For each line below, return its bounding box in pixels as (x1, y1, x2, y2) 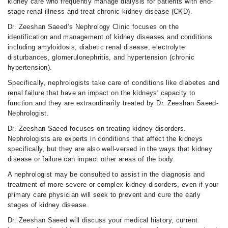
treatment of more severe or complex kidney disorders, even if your (8, 181, 219, 188)
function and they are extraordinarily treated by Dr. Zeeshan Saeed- (8, 99, 219, 107)
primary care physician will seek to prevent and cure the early (8, 191, 201, 198)
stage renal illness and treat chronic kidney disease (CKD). (8, 8, 193, 15)
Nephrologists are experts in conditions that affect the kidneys (8, 135, 203, 142)
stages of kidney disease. (8, 201, 89, 209)
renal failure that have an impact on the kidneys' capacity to (8, 89, 195, 97)
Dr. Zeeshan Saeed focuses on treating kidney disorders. (8, 125, 186, 132)
